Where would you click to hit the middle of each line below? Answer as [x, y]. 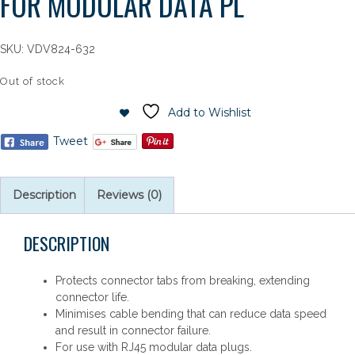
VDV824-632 [61, 49]
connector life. [92, 297]
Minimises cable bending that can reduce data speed [191, 314]
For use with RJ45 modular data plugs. [154, 347]
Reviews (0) [129, 195]
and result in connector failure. [133, 330]
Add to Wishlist [210, 113]
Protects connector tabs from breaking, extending [183, 281]
